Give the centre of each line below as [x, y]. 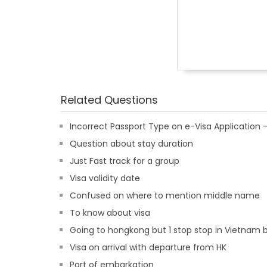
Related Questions [109, 100]
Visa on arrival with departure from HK [148, 247]
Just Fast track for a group [125, 161]
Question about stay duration [131, 144]
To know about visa [110, 213]
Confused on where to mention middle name [165, 195]
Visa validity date [105, 178]
